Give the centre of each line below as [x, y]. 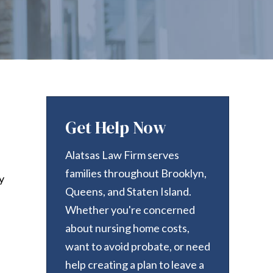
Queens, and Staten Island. [128, 191]
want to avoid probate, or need [138, 246]
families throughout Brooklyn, [136, 173]
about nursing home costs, [127, 228]
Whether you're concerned [130, 210]
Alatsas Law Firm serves [122, 155]
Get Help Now [116, 127]
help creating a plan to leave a [135, 264]
